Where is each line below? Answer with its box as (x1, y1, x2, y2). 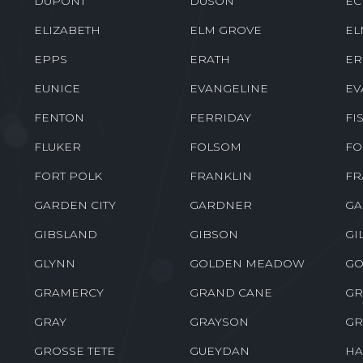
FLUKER (34, 139, 82, 153)
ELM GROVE (189, 23, 262, 36)
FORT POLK (34, 169, 103, 182)
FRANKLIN (189, 169, 252, 182)
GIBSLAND (34, 227, 98, 241)
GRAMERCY (34, 285, 105, 299)
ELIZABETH (34, 23, 101, 36)
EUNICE (34, 81, 81, 95)
